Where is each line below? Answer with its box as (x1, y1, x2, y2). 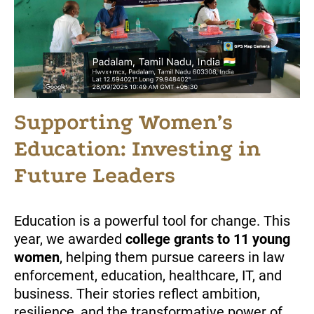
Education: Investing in (14, 137, 261, 162)
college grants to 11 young (125, 231, 290, 248)
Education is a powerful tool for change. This (14, 212, 290, 230)
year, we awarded (14, 231, 125, 248)
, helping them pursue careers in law (60, 249, 285, 266)
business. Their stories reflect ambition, (14, 285, 260, 303)
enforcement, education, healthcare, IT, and (14, 267, 282, 285)
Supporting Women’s (14, 110, 233, 135)
